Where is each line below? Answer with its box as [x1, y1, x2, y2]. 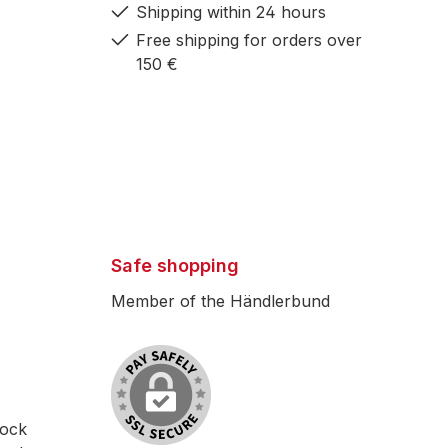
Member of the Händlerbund [111, 291, 330, 312]
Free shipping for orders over [136, 30, 362, 51]
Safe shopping [111, 255, 239, 277]
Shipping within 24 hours [136, 2, 326, 23]
